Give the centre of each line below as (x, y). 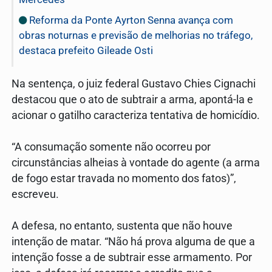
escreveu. (35, 194)
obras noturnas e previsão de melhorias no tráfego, (136, 35)
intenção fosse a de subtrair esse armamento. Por (132, 257)
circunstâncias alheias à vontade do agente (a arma (136, 162)
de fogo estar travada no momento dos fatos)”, (124, 178)
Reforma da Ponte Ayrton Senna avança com (130, 20)
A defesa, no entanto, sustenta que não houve (122, 226)
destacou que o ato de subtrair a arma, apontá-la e (132, 99)
